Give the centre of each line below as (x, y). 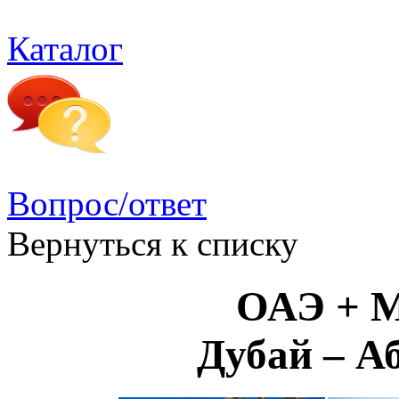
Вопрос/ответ (107, 203)
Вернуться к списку (153, 243)
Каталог (65, 48)
